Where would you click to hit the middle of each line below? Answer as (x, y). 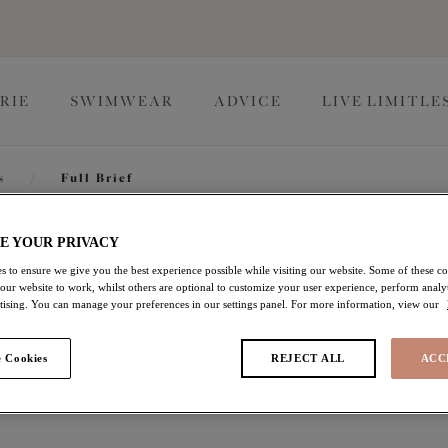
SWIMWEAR (122, 101)
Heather (258, 363)
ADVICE (248, 101)
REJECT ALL (308, 358)
